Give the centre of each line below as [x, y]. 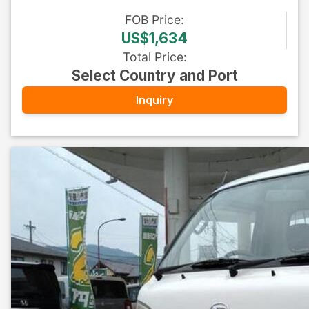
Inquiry [154, 100]
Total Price [153, 57]
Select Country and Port [154, 76]
